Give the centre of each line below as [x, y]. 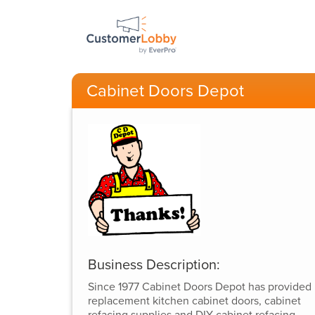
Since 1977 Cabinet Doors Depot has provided [199, 287]
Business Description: [154, 265]
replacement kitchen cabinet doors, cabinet [194, 301]
